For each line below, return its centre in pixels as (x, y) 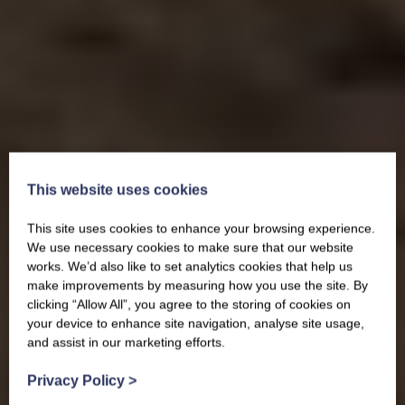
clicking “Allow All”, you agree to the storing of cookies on (189, 304)
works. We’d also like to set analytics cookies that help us (190, 266)
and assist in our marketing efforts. (126, 342)
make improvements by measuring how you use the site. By (198, 285)
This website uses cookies (118, 190)
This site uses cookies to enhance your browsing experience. (201, 228)
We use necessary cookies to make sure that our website (190, 247)
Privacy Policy (78, 381)
